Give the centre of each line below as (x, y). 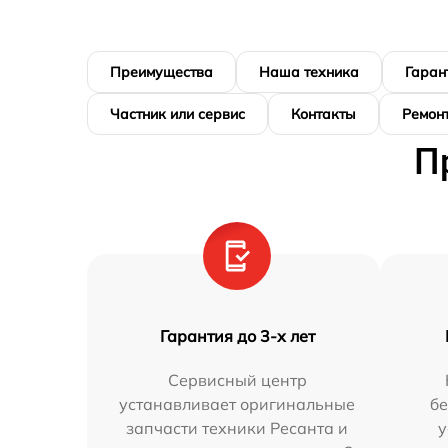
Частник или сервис (177, 114)
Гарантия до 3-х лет (237, 336)
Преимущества (161, 72)
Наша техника (309, 72)
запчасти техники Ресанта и (237, 428)
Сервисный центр (237, 380)
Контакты (323, 114)
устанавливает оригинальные (237, 404)
